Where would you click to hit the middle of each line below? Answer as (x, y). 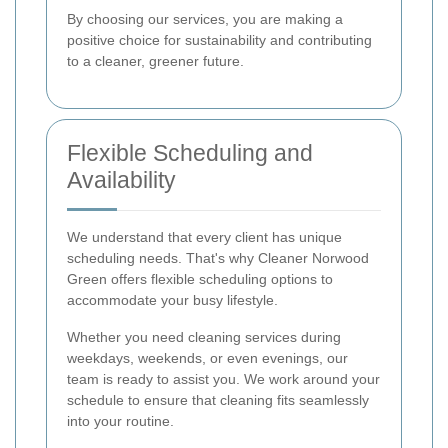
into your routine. (120, 420)
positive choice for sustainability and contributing (219, 39)
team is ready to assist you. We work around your (223, 378)
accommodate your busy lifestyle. (172, 299)
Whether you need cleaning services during (204, 336)
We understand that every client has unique (204, 236)
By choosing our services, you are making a (205, 18)
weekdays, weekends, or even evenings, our (207, 357)
